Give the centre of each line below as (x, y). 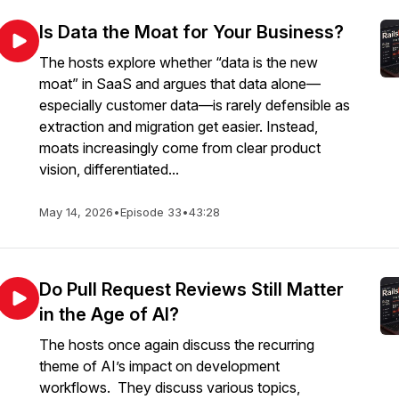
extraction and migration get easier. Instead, (179, 126)
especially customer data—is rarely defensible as (195, 105)
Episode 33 (151, 212)
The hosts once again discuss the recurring (177, 345)
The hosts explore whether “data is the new (179, 62)
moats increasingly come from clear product (180, 148)
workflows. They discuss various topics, (170, 387)
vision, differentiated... (109, 169)
